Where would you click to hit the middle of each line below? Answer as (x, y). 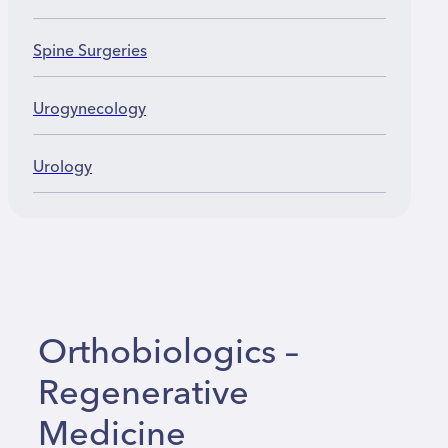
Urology (62, 167)
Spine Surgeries (90, 50)
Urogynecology (89, 109)
